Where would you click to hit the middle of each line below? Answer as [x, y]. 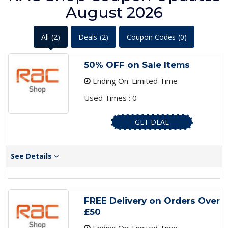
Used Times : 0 [110, 98]
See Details [32, 156]
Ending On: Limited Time [134, 81]
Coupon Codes [151, 37]
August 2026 [114, 13]
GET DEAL [152, 122]
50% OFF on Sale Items [137, 65]
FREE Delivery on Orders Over [152, 201]
